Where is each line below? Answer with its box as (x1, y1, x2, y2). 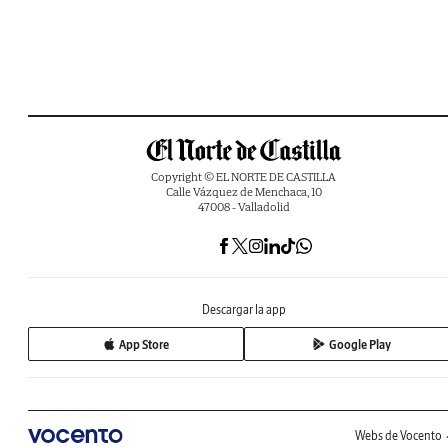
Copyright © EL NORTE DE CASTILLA (151, 169, 337, 185)
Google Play (329, 336, 391, 352)
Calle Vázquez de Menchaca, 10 (165, 184, 322, 200)
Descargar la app (202, 302, 286, 318)
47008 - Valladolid (197, 199, 290, 215)
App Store (119, 336, 169, 352)
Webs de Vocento (355, 428, 442, 444)
